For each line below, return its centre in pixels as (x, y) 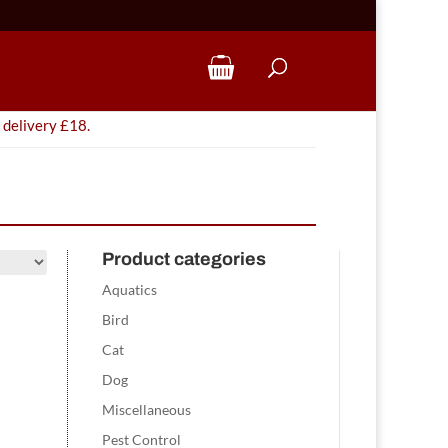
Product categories (184, 259)
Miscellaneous (147, 409)
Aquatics (130, 289)
